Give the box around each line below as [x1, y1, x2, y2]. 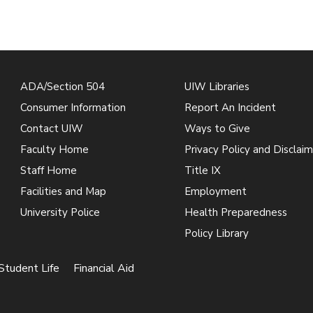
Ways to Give [184, 121, 250, 136]
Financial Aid [73, 260, 134, 276]
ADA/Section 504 [20, 79, 105, 94]
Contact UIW [20, 121, 84, 136]
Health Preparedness [184, 205, 287, 219]
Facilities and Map [20, 184, 107, 198]
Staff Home [20, 163, 78, 177]
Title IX [184, 163, 221, 177]
